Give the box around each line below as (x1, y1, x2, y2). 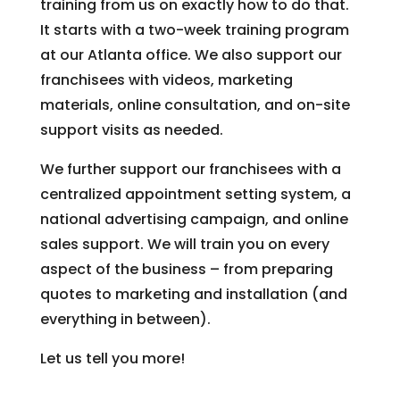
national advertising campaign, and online (39, 208, 348, 229)
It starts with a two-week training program (39, 19, 349, 40)
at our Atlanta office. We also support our (39, 44, 342, 65)
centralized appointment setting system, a (39, 183, 351, 204)
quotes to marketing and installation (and (39, 283, 347, 304)
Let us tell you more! (39, 347, 185, 369)
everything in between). (39, 308, 211, 329)
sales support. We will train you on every (39, 233, 329, 254)
